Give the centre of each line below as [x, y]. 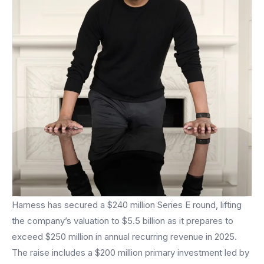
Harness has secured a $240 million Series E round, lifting [127, 205]
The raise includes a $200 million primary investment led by [131, 253]
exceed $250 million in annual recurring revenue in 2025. [124, 237]
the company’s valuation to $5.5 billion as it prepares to [123, 221]
